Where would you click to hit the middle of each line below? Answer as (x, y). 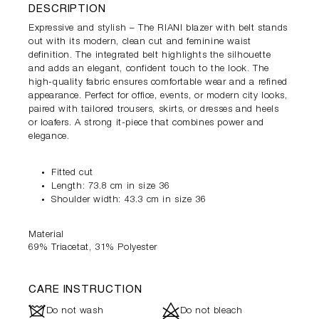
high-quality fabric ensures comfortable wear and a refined (158, 83)
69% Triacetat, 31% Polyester (93, 249)
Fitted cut (72, 174)
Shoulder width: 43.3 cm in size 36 (129, 201)
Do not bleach (211, 311)
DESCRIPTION (67, 10)
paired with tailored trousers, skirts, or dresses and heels (154, 110)
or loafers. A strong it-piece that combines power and (146, 124)
